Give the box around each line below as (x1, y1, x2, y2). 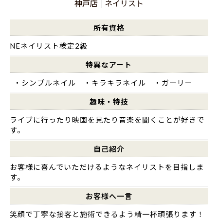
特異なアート (86, 60, 132, 69)
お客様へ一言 (85, 191, 132, 200)
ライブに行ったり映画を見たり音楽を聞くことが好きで (9, 115, 204, 124)
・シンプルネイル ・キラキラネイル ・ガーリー (9, 78, 193, 87)
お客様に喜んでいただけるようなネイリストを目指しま (9, 162, 204, 171)
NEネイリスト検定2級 (9, 41, 95, 50)
